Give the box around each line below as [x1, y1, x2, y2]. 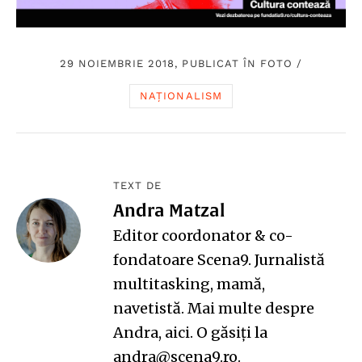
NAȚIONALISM [140, 90, 222, 103]
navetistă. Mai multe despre [113, 299, 314, 318]
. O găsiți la [190, 323, 267, 343]
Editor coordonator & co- [113, 226, 293, 246]
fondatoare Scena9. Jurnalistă [113, 250, 325, 270]
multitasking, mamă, [113, 275, 265, 294]
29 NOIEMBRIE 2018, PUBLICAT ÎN [59, 57, 260, 70]
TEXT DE [113, 179, 162, 192]
